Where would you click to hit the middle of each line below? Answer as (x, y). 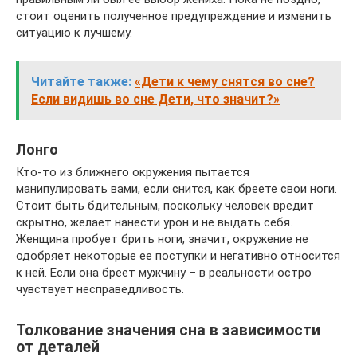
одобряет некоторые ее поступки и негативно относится (178, 256)
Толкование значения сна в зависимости (168, 330)
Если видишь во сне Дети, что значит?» (155, 100)
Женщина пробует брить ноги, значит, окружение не (162, 239)
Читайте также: (81, 82)
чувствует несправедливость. (100, 290)
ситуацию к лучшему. (74, 33)
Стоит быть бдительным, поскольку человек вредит (165, 206)
